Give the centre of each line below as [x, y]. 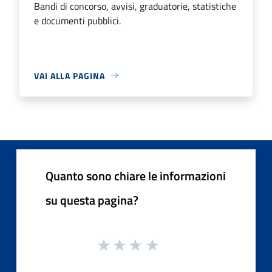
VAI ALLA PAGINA [70, 75]
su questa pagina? [92, 200]
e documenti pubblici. [77, 20]
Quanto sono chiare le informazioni [136, 175]
